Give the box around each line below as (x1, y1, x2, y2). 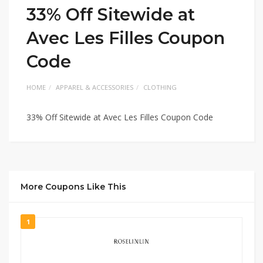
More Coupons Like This (21, 181, 126, 192)
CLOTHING (143, 82, 177, 92)
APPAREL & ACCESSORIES (56, 82, 133, 92)
